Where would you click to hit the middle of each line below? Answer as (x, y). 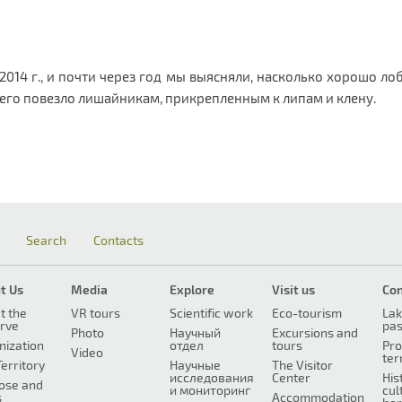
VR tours (95, 313)
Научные (195, 365)
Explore (192, 289)
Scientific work (211, 313)
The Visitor (302, 365)
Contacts (118, 240)
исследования (212, 377)
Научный (195, 332)
